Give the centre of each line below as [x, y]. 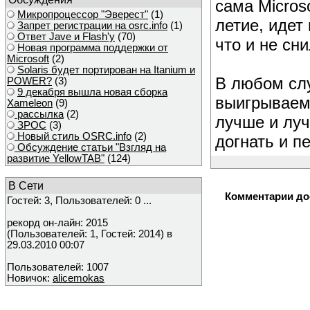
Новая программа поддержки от [93, 48]
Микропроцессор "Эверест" [83, 15]
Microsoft [28, 59]
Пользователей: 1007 [58, 267]
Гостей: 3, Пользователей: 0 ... [79, 201]
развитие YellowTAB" [56, 158]
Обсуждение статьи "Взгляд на [90, 147]
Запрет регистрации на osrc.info [92, 26]
